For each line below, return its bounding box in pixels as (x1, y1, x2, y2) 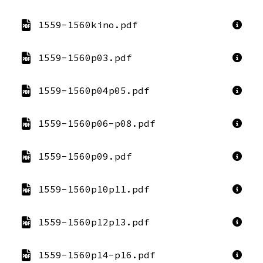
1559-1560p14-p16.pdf (38, 249, 156, 261)
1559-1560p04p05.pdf (38, 85, 150, 96)
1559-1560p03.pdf (38, 52, 132, 63)
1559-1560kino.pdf (38, 19, 138, 31)
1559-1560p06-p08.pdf (38, 117, 156, 129)
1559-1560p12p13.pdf (38, 216, 150, 228)
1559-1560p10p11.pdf (38, 183, 150, 195)
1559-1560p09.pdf (38, 150, 132, 162)
